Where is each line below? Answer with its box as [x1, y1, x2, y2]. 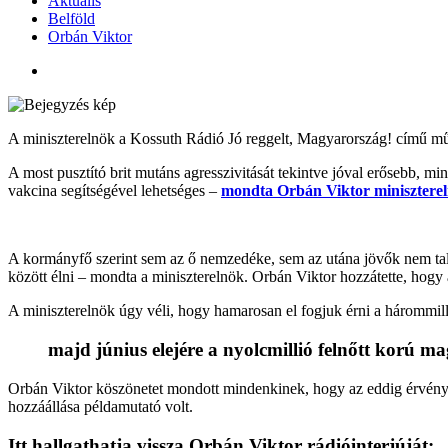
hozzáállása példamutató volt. [8, 397, 193, 415]
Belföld [48, 10, 95, 28]
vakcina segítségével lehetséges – [8, 182, 221, 200]
